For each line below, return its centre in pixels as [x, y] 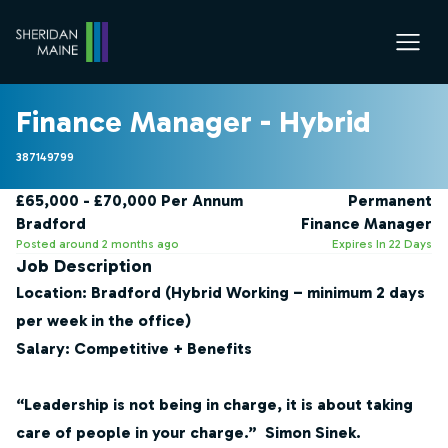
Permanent [390, 200]
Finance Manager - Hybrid [193, 122]
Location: [51, 292]
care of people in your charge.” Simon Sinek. [188, 432]
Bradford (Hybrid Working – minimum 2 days [258, 292]
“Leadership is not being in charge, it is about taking [214, 404]
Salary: [43, 348]
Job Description [84, 266]
